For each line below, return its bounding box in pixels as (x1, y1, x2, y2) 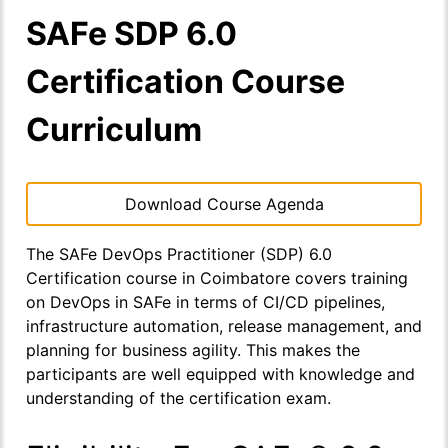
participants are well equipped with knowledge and (26, 364, 415, 385)
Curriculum (26, 110, 202, 150)
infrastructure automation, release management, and (26, 316, 422, 337)
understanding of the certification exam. (26, 388, 331, 409)
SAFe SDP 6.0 (26, 14, 237, 54)
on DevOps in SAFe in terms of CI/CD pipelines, (26, 292, 385, 313)
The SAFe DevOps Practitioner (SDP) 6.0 (26, 244, 332, 265)
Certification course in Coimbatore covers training (26, 268, 408, 289)
